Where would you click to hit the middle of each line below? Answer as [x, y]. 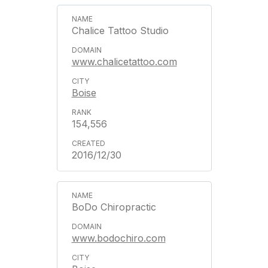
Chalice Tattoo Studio [120, 31]
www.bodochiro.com [118, 238]
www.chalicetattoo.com [124, 62]
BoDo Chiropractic [114, 207]
